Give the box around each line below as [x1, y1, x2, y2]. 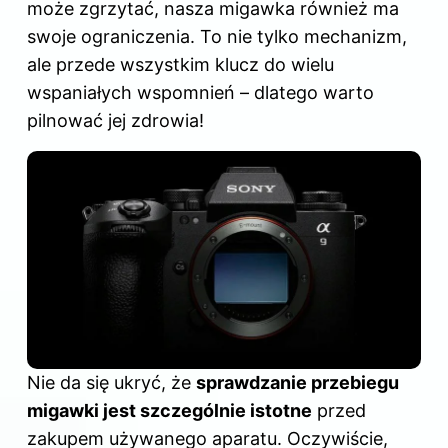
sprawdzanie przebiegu [196, 371, 399, 393]
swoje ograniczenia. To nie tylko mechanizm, [27, 26, 407, 48]
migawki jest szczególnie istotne [27, 399, 312, 421]
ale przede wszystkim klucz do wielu [27, 54, 334, 76]
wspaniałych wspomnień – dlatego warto [27, 82, 374, 104]
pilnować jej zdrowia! [27, 110, 204, 132]
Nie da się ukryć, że [27, 371, 196, 393]
